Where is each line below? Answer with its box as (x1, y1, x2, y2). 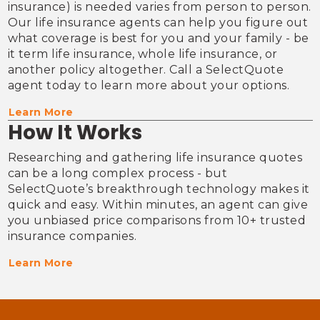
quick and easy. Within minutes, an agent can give (7, 197, 309, 211)
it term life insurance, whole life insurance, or (7, 47, 278, 61)
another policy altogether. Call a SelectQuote (7, 63, 284, 77)
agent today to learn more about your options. (7, 79, 290, 93)
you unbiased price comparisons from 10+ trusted (7, 213, 306, 227)
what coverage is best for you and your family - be (7, 31, 309, 46)
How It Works (7, 118, 142, 146)
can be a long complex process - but (7, 166, 228, 180)
